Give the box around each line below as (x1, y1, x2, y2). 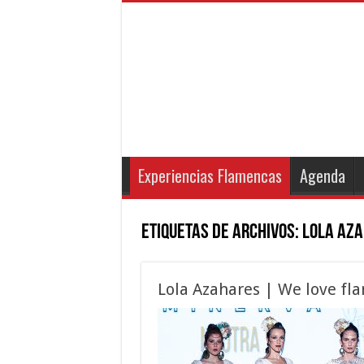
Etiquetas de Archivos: (141, 222, 302, 244)
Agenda (299, 163, 345, 188)
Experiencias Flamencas (137, 163, 282, 188)
